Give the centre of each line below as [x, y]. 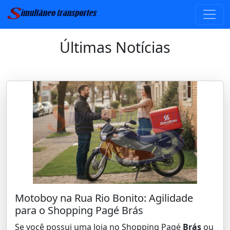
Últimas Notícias [115, 47]
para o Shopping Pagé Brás [79, 210]
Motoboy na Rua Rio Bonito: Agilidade [104, 198]
